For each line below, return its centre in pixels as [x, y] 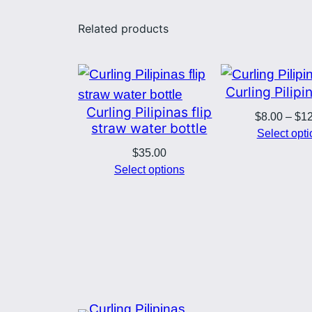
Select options [149, 170]
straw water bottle [149, 128]
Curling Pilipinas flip [149, 112]
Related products [123, 29]
